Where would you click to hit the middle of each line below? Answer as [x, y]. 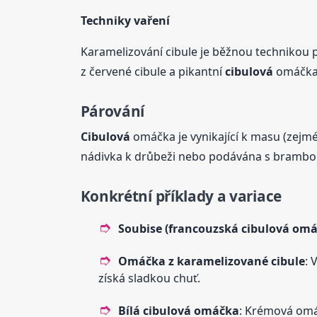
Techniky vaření [125, 20]
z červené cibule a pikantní [152, 71]
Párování [113, 111]
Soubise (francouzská [179, 229]
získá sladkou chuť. [149, 278]
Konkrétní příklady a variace [181, 196]
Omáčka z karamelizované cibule [211, 261]
